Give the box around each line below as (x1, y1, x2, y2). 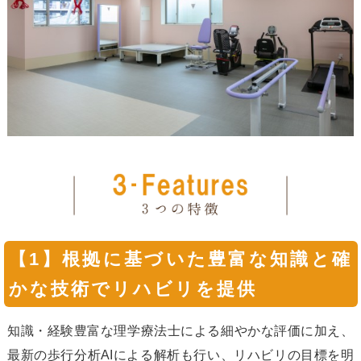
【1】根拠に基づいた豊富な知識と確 (9, 248, 352, 269)
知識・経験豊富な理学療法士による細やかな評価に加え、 (6, 322, 355, 338)
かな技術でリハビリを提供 (9, 278, 258, 299)
